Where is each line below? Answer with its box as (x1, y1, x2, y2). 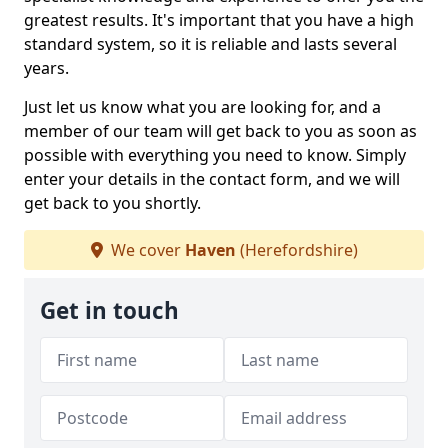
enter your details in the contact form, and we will (24, 168, 400, 190)
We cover (106, 239, 185, 261)
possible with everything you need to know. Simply (24, 144, 406, 166)
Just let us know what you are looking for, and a (24, 96, 381, 118)
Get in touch (40, 295, 179, 326)
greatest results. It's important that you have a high (24, 9, 414, 31)
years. (24, 57, 69, 79)
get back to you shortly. (24, 192, 201, 214)
